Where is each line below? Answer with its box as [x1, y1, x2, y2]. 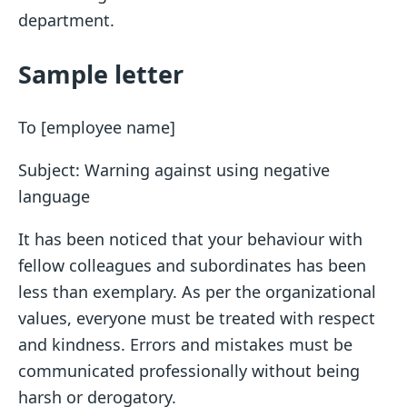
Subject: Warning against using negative [18, 158, 330, 181]
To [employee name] [18, 115, 175, 138]
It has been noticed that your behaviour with [18, 227, 362, 250]
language [18, 184, 90, 207]
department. [18, 9, 114, 32]
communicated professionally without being [18, 359, 360, 382]
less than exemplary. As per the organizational [18, 280, 376, 303]
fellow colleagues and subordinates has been [18, 253, 366, 276]
